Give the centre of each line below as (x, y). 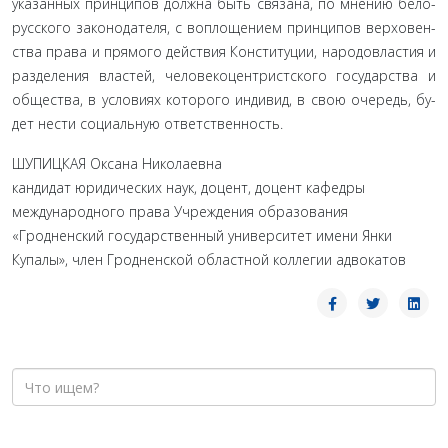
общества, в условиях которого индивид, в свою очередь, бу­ (224, 99)
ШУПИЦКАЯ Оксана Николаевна (117, 163)
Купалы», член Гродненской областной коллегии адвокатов (209, 259)
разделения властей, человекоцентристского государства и (224, 75)
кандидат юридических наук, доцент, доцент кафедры (188, 187)
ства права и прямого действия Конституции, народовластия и (224, 51)
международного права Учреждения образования (180, 211)
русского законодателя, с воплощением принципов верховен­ (224, 27)
